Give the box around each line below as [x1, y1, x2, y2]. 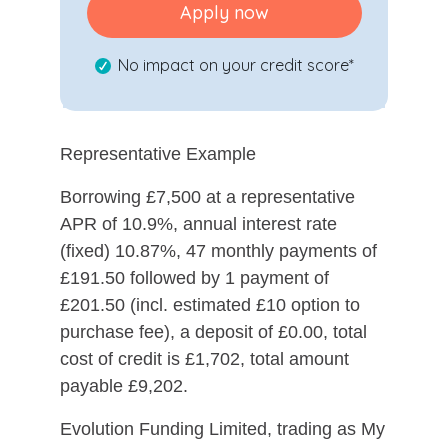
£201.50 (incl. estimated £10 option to [60, 294, 360, 315]
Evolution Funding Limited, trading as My [60, 418, 385, 439]
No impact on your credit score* [113, 54, 354, 75]
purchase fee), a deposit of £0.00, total [60, 321, 367, 342]
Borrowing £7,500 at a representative [60, 186, 355, 207]
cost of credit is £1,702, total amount [60, 348, 349, 369]
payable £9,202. [60, 375, 188, 396]
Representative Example [60, 143, 256, 164]
